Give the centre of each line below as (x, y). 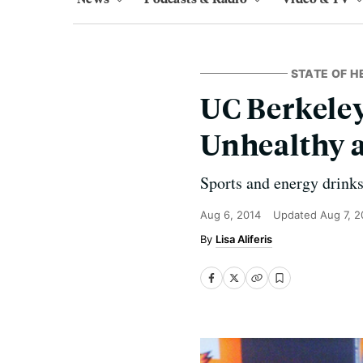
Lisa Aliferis (244, 239)
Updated (297, 215)
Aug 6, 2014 (231, 215)
